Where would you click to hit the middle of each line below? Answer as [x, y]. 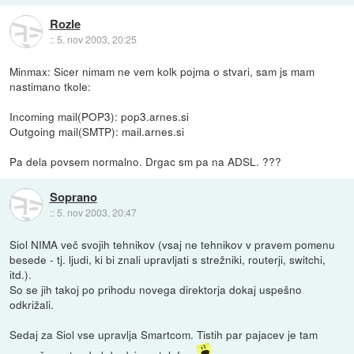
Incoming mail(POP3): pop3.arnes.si [100, 116]
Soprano [73, 197]
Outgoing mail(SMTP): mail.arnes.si [97, 131]
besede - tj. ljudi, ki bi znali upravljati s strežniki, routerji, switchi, [168, 259]
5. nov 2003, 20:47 [96, 213]
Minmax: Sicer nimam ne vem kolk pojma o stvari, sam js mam [162, 71]
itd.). [21, 274]
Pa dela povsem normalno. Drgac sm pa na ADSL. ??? [146, 161]
